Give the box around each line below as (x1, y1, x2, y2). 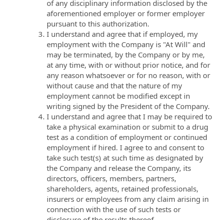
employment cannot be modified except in (47, 90, 190, 101)
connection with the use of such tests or (47, 204, 181, 214)
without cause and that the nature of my (47, 80, 182, 90)
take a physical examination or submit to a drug (47, 121, 208, 132)
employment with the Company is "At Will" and (47, 39, 205, 49)
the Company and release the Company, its (47, 163, 191, 173)
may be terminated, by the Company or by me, (47, 49, 205, 59)
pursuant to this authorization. (47, 18, 149, 28)
